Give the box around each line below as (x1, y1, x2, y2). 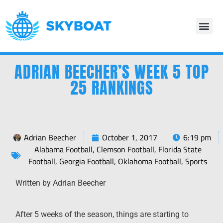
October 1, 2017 (102, 130, 158, 145)
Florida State (158, 142, 202, 157)
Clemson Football (96, 142, 154, 157)
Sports (185, 154, 208, 169)
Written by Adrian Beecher (15, 178, 106, 188)
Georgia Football (59, 154, 114, 169)
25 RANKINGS (70, 76, 153, 101)
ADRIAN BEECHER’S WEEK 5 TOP (14, 60, 209, 85)
